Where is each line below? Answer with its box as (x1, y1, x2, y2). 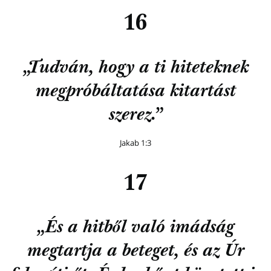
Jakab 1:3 (120, 137, 151, 148)
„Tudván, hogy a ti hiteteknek (22, 59, 249, 77)
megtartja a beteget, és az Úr (27, 243, 244, 261)
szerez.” (109, 106, 162, 125)
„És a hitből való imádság (37, 219, 234, 237)
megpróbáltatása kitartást (35, 83, 236, 101)
